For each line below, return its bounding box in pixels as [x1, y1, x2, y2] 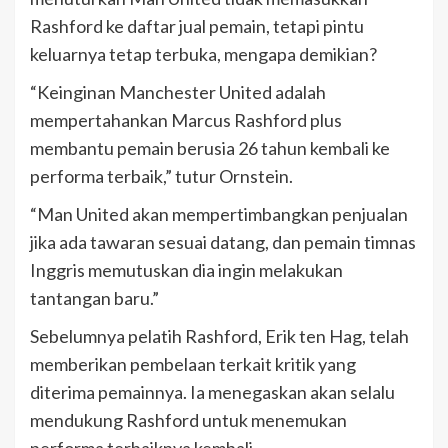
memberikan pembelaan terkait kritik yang [30, 352, 356, 375]
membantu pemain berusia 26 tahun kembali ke [30, 136, 390, 159]
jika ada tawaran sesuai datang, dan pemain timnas [30, 230, 416, 253]
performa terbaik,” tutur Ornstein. [30, 164, 293, 187]
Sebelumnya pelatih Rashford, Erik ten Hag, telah [30, 324, 409, 347]
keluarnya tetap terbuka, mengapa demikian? [30, 42, 377, 65]
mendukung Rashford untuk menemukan [30, 408, 347, 431]
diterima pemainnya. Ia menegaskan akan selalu [30, 380, 395, 403]
